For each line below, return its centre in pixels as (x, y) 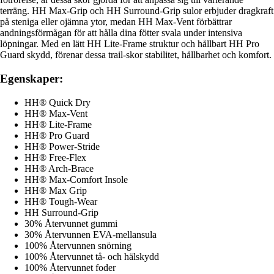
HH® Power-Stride (62, 146)
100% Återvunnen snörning (78, 245)
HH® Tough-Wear (61, 201)
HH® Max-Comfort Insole (76, 179)
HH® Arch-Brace (59, 168)
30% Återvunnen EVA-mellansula (91, 234)
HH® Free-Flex (55, 157)
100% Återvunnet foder (70, 267)
